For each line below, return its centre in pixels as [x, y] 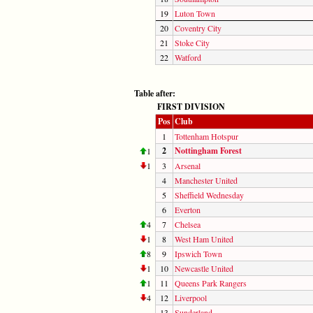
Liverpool [191, 297]
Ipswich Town [198, 253]
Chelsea [188, 224]
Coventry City [198, 28]
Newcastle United [204, 268]
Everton [188, 209]
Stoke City [192, 42]
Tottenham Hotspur [206, 136]
